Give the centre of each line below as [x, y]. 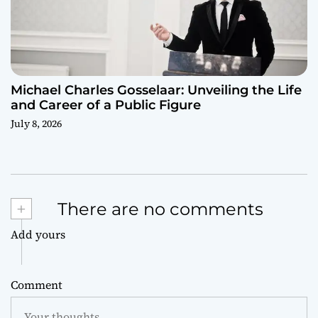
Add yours [38, 234]
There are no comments [158, 209]
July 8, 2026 [36, 124]
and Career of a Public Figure [106, 105]
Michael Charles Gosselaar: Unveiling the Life [156, 91]
